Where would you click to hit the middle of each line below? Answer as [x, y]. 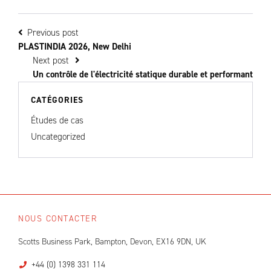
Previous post [52, 33]
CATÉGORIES [57, 100]
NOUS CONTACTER [57, 219]
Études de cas [57, 120]
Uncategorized [58, 137]
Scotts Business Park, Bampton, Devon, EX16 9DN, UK [112, 242]
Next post [52, 60]
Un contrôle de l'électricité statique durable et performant [143, 74]
